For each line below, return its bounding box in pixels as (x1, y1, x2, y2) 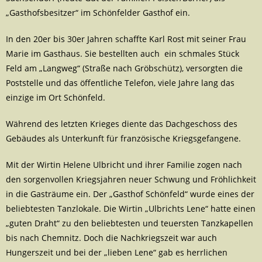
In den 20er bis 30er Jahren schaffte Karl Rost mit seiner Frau (6, 33, 246, 45)
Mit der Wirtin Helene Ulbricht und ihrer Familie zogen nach (6, 159, 242, 171)
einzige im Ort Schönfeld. (6, 92, 105, 104)
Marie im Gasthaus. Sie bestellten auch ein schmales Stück (6, 48, 239, 60)
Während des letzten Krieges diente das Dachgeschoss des (6, 118, 237, 130)
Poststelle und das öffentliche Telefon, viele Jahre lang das (6, 77, 235, 89)
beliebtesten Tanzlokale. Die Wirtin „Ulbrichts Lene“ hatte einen (6, 203, 256, 215)
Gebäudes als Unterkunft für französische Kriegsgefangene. (6, 133, 241, 144)
